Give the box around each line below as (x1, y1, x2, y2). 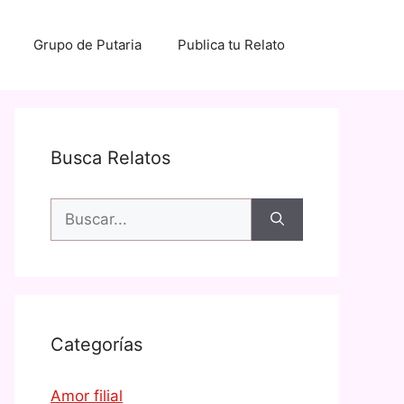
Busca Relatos (50, 147, 170, 169)
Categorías (50, 334, 142, 355)
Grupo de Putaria (33, 36, 142, 53)
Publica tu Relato (178, 36, 285, 53)
